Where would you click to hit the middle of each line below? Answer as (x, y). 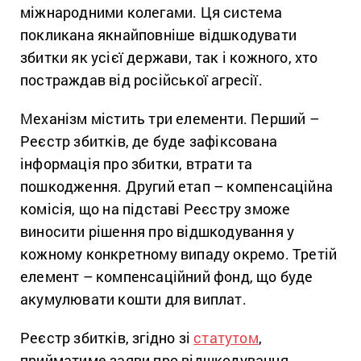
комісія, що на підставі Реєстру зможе (156, 208)
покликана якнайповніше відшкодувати (159, 34)
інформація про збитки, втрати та (137, 163)
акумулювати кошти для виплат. (133, 299)
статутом (226, 337)
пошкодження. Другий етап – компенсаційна (177, 186)
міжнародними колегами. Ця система (151, 12)
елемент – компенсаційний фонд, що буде (167, 276)
